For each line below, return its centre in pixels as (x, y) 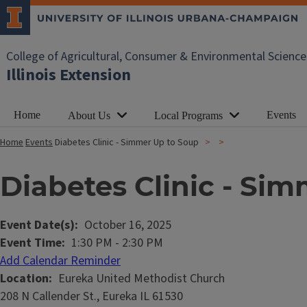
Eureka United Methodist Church (142, 279)
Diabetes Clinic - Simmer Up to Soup (127, 143)
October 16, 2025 (128, 225)
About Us (89, 115)
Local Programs (188, 115)
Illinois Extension (69, 75)
